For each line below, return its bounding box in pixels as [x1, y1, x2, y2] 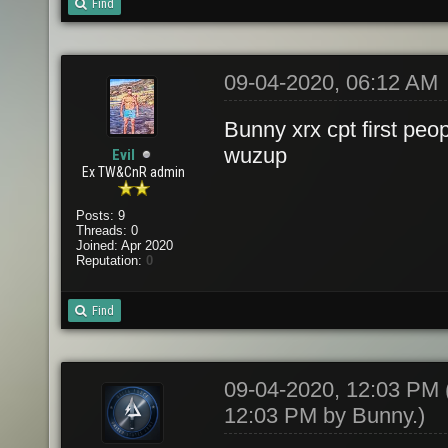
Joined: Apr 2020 [75, 238, 173, 253]
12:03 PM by [224, 403, 352, 428]
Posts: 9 [75, 208, 125, 223]
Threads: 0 [75, 223, 138, 238]
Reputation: [75, 253, 146, 268]
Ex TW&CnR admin [82, 164, 186, 180]
